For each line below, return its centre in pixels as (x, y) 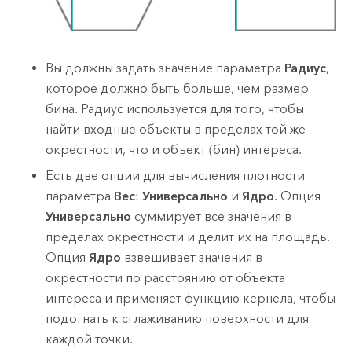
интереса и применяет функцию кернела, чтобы (191, 298)
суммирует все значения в (212, 216)
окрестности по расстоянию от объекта (166, 277)
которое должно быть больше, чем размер (178, 89)
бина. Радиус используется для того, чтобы (175, 109)
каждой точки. (90, 339)
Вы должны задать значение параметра (165, 68)
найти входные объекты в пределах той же (176, 130)
